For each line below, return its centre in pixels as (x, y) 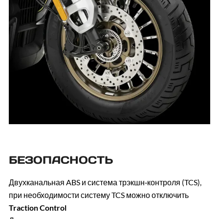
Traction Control (37, 208)
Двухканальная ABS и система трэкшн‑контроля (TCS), (105, 182)
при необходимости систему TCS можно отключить (99, 195)
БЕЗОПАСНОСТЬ (61, 160)
